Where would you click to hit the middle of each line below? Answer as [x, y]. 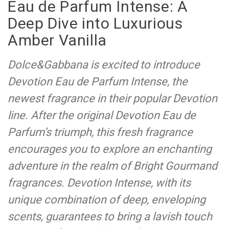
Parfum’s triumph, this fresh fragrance [100, 132]
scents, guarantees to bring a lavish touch [110, 217]
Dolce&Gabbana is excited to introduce [104, 65]
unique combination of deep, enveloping [107, 200]
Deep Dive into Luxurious [95, 24]
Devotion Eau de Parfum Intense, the [98, 82]
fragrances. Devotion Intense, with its [99, 183]
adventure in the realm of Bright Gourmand [112, 166]
